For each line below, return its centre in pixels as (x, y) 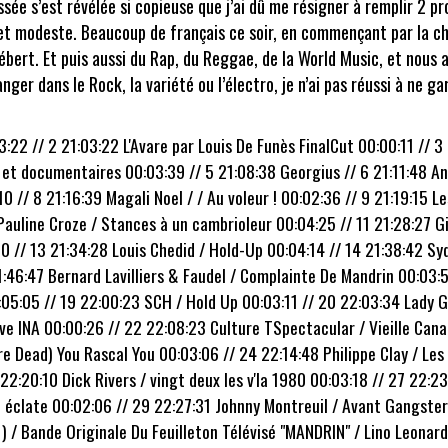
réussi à (377, 83)
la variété (162, 83)
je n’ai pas (316, 83)
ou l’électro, (238, 83)
